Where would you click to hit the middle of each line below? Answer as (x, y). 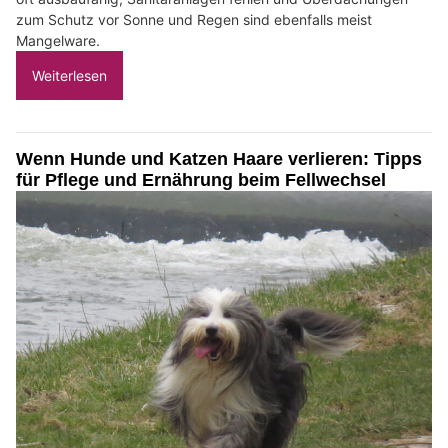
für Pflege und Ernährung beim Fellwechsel (201, 180)
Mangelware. (58, 41)
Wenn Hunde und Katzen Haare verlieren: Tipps (219, 159)
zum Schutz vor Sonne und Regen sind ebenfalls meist (194, 20)
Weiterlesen (69, 76)
